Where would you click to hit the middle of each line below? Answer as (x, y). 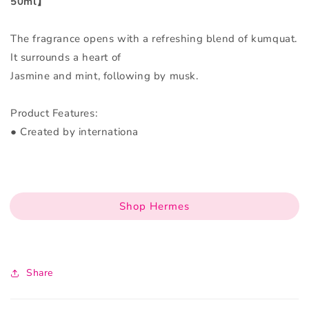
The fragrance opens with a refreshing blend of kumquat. (154, 39)
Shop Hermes (154, 207)
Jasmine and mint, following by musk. (104, 76)
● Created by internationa (75, 132)
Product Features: (54, 113)
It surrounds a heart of (66, 58)
